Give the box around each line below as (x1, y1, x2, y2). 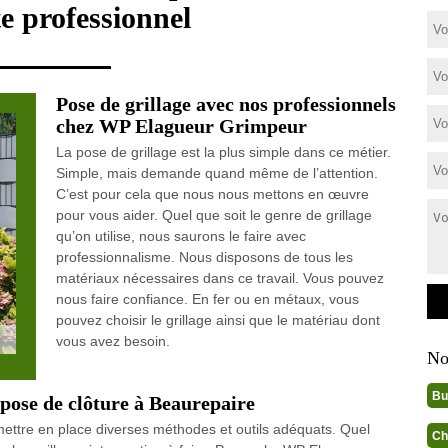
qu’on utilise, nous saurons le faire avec (55, 228, 306, 244)
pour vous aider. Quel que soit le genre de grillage (55, 207, 372, 223)
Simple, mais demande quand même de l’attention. (55, 165, 378, 181)
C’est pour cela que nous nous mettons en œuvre (55, 186, 369, 202)
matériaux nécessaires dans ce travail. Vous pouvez (55, 270, 384, 286)
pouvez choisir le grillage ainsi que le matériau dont (55, 312, 380, 328)
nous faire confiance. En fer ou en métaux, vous (55, 291, 359, 307)
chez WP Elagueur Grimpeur (55, 115, 307, 137)
